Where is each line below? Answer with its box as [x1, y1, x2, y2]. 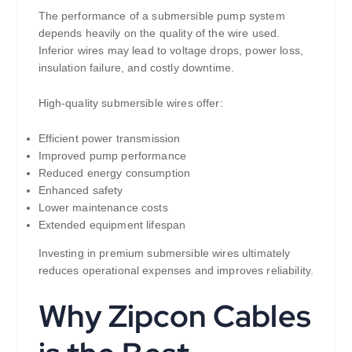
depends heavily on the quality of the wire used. [38, 27, 280, 40]
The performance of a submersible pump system [38, 9, 285, 23]
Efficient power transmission [38, 132, 181, 145]
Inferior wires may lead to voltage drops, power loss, [38, 44, 303, 57]
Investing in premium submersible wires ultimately [38, 247, 291, 260]
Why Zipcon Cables [38, 295, 311, 337]
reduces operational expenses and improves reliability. [38, 264, 314, 277]
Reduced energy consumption [38, 167, 191, 180]
